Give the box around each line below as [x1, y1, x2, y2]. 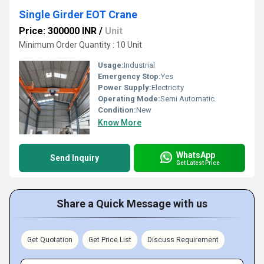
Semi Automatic [160, 94, 214, 103]
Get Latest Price [176, 159, 220, 166]
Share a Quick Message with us [57, 197, 207, 210]
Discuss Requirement [147, 236, 219, 244]
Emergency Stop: [98, 72, 161, 81]
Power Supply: [98, 83, 151, 92]
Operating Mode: [98, 94, 160, 103]
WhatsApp [176, 150, 215, 160]
